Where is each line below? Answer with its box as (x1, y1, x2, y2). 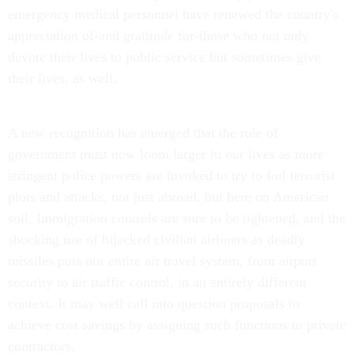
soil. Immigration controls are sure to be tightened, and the (8, 210, 345, 226)
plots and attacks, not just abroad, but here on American (8, 189, 329, 205)
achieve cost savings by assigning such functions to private (8, 317, 346, 333)
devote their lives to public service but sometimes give (8, 49, 321, 65)
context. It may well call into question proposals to (8, 296, 299, 311)
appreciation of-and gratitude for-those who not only (8, 28, 309, 43)
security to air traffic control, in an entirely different (8, 274, 307, 290)
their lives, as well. (8, 70, 117, 86)
